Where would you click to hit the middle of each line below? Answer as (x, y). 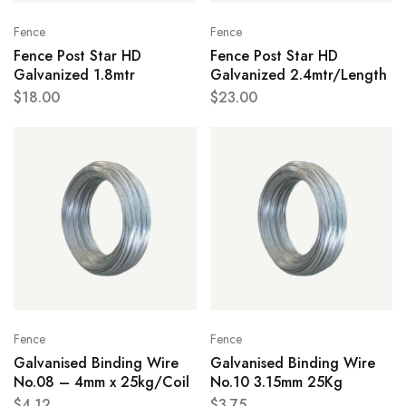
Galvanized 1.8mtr (74, 75)
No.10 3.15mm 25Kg (276, 382)
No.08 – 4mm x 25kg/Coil (101, 382)
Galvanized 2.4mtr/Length (298, 75)
